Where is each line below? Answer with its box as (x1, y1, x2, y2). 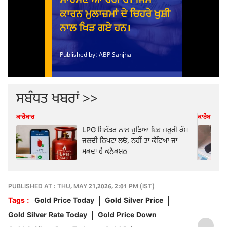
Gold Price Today (34, 196, 94, 206)
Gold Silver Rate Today (8, 210, 87, 220)
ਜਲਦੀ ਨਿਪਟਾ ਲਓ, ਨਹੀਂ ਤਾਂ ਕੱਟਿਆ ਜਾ (82, 136, 177, 146)
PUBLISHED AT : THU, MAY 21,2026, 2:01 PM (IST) (8, 182, 155, 191)
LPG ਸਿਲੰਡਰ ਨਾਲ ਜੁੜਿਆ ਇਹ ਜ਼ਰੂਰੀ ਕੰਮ (82, 126, 188, 135)
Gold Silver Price (105, 196, 163, 206)
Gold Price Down (98, 210, 157, 220)
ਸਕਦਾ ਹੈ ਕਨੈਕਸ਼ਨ (82, 147, 127, 157)
